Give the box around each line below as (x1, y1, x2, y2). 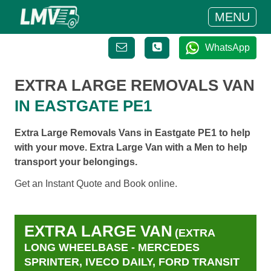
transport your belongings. (15, 157, 137, 167)
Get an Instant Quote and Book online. (15, 178, 177, 189)
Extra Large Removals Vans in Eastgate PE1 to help (15, 128, 250, 138)
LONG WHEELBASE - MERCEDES (24, 241, 200, 254)
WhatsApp (205, 42, 250, 53)
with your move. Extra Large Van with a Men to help (15, 142, 247, 152)
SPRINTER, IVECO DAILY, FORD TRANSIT (24, 256, 240, 269)
